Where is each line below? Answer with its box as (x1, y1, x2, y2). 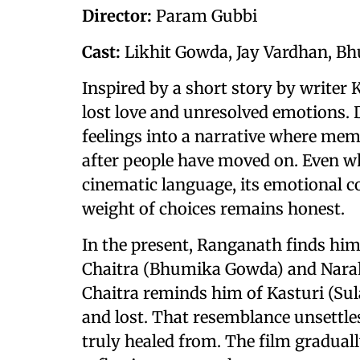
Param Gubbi (152, 6, 257, 26)
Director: (82, 6, 152, 26)
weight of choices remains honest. (82, 198, 345, 219)
